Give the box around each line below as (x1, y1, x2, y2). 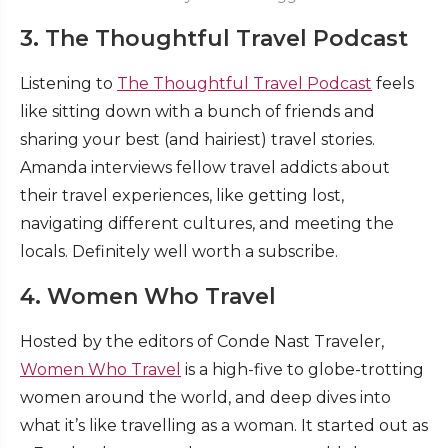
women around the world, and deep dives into (20, 387, 391, 407)
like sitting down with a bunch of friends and (20, 101, 375, 121)
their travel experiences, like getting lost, (20, 185, 344, 205)
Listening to (20, 73, 117, 93)
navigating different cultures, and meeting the (20, 213, 394, 233)
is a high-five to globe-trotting (181, 359, 424, 379)
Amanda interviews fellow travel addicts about (20, 157, 390, 177)
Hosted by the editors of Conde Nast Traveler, (20, 331, 384, 351)
